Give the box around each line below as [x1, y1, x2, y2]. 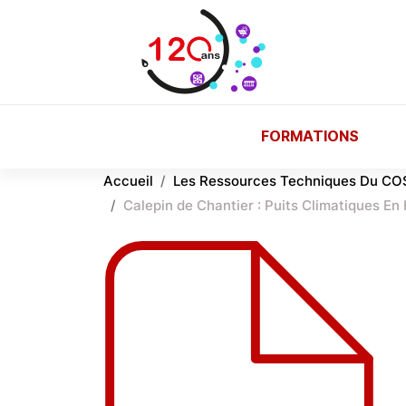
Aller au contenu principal [8, 3, 185, 21]
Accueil [103, 172, 153, 189]
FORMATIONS [260, 126, 359, 145]
